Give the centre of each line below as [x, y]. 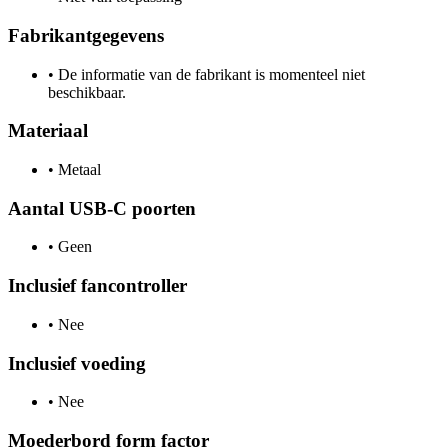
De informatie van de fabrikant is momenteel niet [209, 74]
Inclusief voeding [77, 363]
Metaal [77, 169]
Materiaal [48, 131]
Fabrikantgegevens [86, 35]
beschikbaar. [87, 92]
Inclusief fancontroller [97, 286]
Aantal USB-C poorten [102, 208]
